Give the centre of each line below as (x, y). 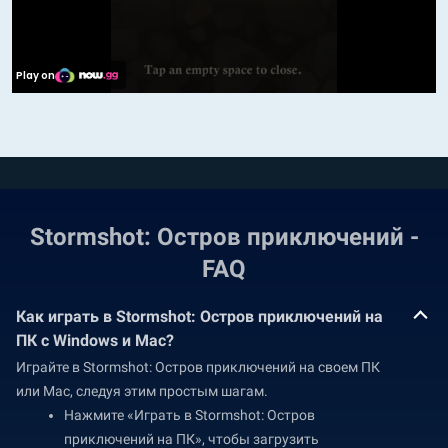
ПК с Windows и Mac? (95, 340)
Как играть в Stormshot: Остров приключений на (199, 316)
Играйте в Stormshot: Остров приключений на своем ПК (198, 366)
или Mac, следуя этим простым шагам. (142, 390)
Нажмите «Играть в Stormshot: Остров (189, 414)
